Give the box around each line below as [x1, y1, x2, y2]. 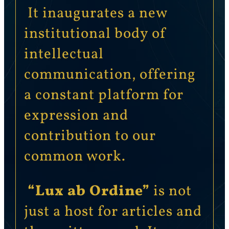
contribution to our [24, 126, 156, 147]
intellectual [24, 44, 104, 65]
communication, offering [24, 64, 196, 85]
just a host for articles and [24, 202, 202, 223]
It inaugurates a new [24, 3, 167, 24]
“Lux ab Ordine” [27, 181, 150, 202]
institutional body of [24, 24, 167, 44]
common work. [24, 146, 126, 167]
